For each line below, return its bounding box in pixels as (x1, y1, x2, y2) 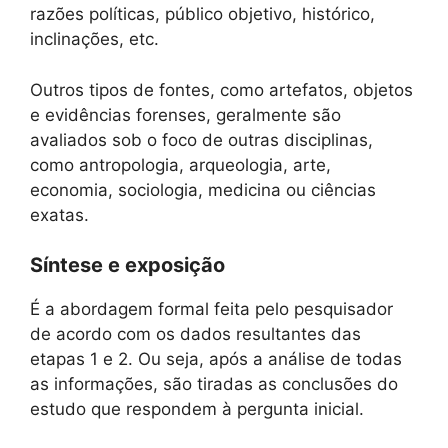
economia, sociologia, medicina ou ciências (30, 179, 376, 200)
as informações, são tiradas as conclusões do (30, 374, 398, 395)
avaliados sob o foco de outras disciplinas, (30, 129, 373, 150)
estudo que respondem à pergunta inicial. (30, 399, 364, 420)
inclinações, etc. (30, 29, 159, 50)
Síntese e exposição (30, 253, 225, 278)
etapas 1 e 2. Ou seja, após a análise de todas (30, 349, 402, 370)
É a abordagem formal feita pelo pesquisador (30, 299, 393, 320)
